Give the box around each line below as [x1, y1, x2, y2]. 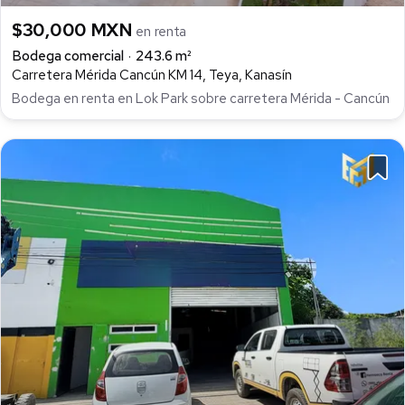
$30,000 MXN [12, 18, 137, 42]
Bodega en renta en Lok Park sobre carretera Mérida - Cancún [12, 89, 390, 108]
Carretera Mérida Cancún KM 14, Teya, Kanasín [12, 66, 292, 85]
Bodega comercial [12, 47, 124, 66]
